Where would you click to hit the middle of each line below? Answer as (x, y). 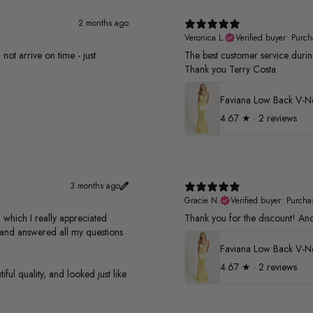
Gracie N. (202, 201)
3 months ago (95, 186)
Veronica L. (205, 38)
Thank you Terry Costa (230, 70)
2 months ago (103, 23)
